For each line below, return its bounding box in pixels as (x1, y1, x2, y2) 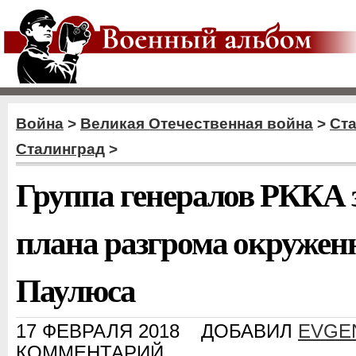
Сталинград (16, 141, 105, 157)
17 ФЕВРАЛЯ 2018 (16, 321, 180, 342)
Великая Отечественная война (80, 115, 313, 132)
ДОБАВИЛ (201, 321, 298, 342)
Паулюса (16, 265, 135, 313)
